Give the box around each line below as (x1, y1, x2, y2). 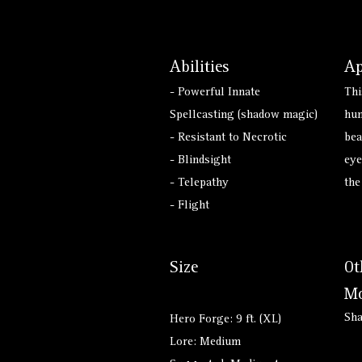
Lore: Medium (170, 337, 241, 349)
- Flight (170, 200, 209, 213)
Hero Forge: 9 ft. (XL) (170, 314, 281, 326)
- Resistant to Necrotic (170, 133, 287, 145)
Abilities (170, 61, 229, 77)
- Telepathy (170, 178, 229, 190)
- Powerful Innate (170, 87, 260, 99)
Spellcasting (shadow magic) (170, 110, 318, 122)
